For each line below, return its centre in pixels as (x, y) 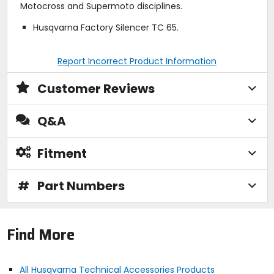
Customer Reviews (96, 88)
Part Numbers (81, 186)
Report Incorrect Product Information (137, 61)
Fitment (62, 153)
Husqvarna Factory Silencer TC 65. (106, 27)
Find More (40, 235)
